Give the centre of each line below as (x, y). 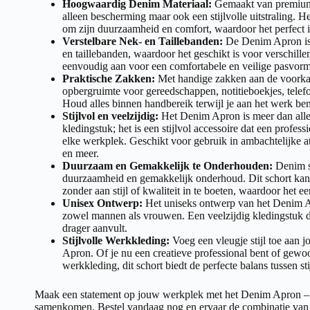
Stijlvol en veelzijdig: (110, 116)
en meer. (81, 153)
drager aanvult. (95, 228)
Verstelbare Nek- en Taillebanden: (143, 41)
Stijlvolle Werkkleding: (116, 240)
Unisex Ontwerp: (102, 203)
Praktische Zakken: (109, 78)
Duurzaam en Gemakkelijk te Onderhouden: (167, 165)
